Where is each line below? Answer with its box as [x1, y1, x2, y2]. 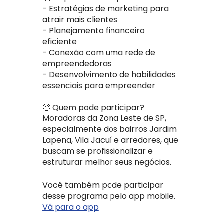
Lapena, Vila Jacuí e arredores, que [42, 134, 178, 146]
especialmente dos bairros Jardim [42, 123, 177, 135]
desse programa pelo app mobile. [42, 190, 175, 202]
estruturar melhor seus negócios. [42, 156, 171, 168]
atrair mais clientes [42, 13, 117, 25]
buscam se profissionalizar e [42, 145, 153, 157]
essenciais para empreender [42, 79, 155, 91]
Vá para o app [42, 201, 99, 213]
